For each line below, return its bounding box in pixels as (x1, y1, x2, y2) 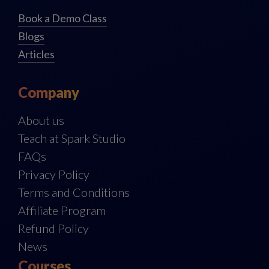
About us (18, 113, 64, 128)
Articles (18, 47, 55, 61)
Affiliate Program (18, 203, 106, 218)
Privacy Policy (18, 167, 89, 182)
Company (18, 83, 79, 101)
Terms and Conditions (18, 185, 130, 200)
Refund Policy (18, 221, 89, 236)
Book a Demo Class (18, 11, 107, 25)
